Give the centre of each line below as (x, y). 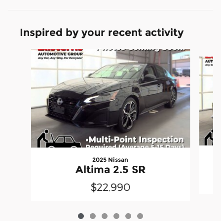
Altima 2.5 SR (110, 169)
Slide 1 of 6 (25, 53)
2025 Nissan (110, 159)
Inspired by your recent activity (102, 32)
